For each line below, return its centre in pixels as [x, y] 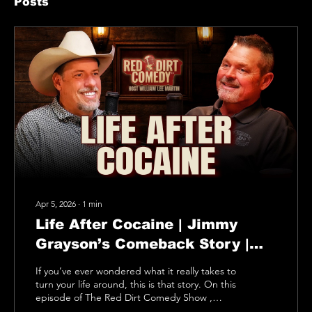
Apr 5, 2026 [56, 203]
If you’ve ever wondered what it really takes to [136, 271]
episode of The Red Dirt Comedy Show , [124, 297]
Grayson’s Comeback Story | [142, 243]
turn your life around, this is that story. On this [136, 284]
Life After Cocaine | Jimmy [136, 224]
